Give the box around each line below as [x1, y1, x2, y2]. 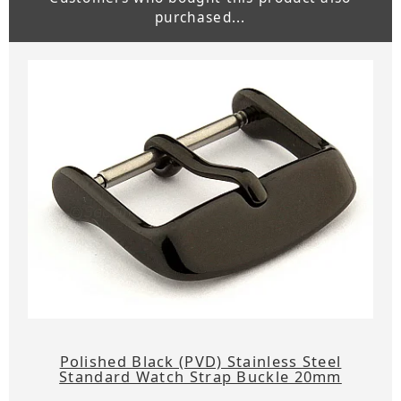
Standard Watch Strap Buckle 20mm [59, 365, 342, 387]
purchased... [155, 8, 246, 28]
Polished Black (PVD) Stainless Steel [59, 350, 342, 371]
